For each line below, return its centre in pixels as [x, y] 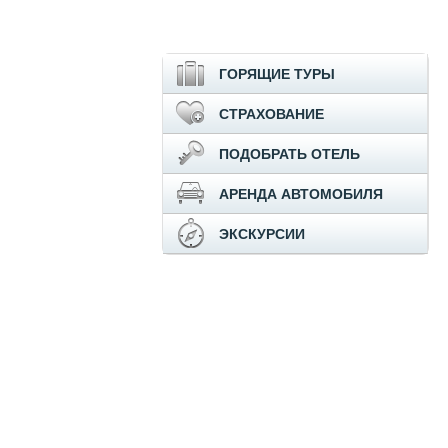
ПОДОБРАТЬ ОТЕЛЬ [289, 154]
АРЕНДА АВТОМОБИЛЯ [301, 194]
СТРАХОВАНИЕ [271, 114]
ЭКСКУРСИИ [262, 234]
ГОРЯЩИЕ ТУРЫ [277, 74]
